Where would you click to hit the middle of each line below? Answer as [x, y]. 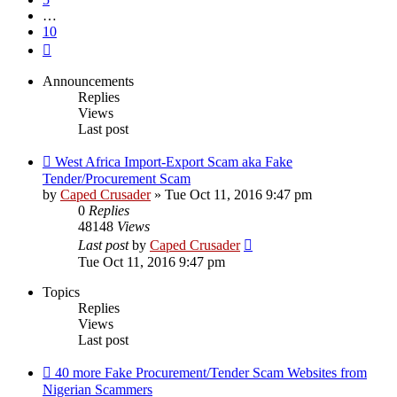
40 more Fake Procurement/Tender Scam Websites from [211, 373]
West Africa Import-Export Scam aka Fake [174, 162]
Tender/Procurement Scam [117, 179]
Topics [61, 292]
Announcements [88, 82]
